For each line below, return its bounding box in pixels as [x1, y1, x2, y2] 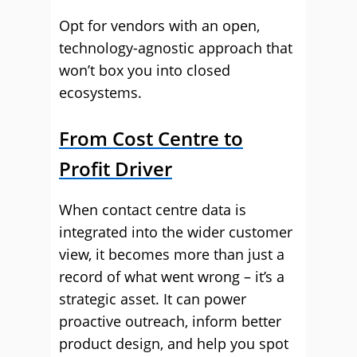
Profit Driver [59, 155, 172, 182]
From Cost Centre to [59, 125, 243, 151]
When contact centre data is [59, 200, 246, 219]
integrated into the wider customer [59, 222, 292, 241]
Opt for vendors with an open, [59, 16, 260, 35]
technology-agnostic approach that [59, 38, 292, 57]
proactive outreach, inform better [59, 312, 281, 331]
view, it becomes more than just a [59, 245, 284, 264]
